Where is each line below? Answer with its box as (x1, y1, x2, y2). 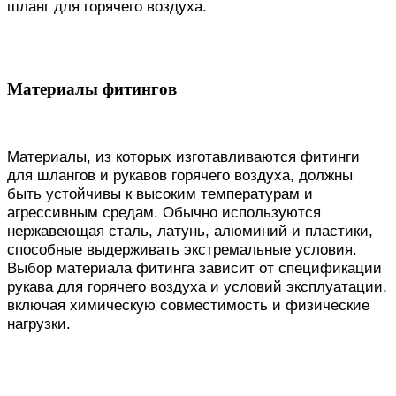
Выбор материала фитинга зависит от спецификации (7, 258, 382, 277)
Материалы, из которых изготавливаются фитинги (7, 147, 360, 165)
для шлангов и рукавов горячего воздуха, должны (7, 165, 353, 184)
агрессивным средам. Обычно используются (7, 202, 321, 221)
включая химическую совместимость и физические (7, 295, 369, 314)
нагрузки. (7, 314, 71, 332)
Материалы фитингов (7, 80, 177, 99)
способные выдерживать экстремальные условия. (7, 240, 357, 258)
